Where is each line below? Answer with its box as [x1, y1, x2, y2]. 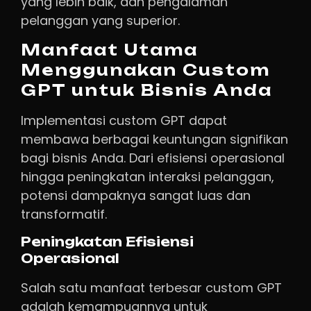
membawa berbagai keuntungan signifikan [21, 131, 288, 149]
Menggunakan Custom [21, 60, 270, 80]
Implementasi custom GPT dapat [21, 112, 227, 130]
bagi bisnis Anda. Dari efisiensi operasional [21, 149, 285, 167]
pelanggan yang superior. [21, 11, 180, 29]
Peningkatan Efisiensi [21, 233, 194, 250]
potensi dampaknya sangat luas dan [21, 187, 251, 205]
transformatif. [21, 205, 107, 224]
